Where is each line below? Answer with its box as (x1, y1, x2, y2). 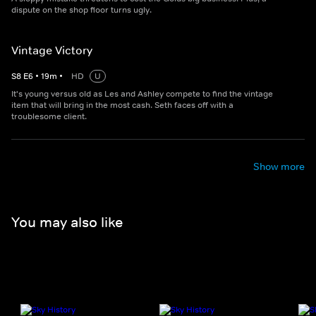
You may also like (11, 213, 123, 231)
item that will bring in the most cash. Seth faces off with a (11, 99, 233, 111)
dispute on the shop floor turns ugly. (11, 4, 152, 16)
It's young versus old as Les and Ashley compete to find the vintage (11, 88, 273, 100)
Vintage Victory (11, 43, 92, 58)
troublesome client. (11, 111, 87, 123)
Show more (253, 160, 305, 174)
